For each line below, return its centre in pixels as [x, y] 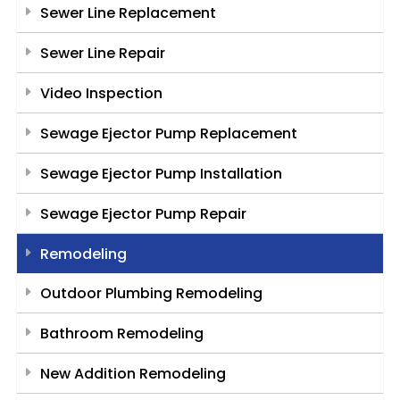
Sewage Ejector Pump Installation [161, 174]
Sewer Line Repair [102, 54]
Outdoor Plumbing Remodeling [151, 294]
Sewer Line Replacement [128, 13]
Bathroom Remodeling [121, 334]
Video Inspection [101, 94]
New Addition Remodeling [133, 374]
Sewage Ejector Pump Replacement [168, 134]
